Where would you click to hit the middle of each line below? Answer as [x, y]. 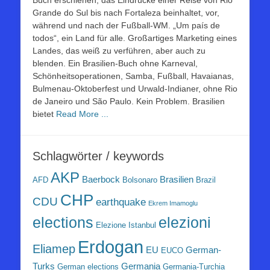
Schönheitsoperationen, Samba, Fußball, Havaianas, [133, 76]
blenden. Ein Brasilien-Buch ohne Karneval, [115, 64]
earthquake [121, 202]
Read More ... [82, 114]
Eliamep [54, 249]
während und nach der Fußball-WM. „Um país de [126, 26]
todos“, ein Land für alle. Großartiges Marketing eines [135, 38]
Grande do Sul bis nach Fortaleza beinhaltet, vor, [126, 13]
